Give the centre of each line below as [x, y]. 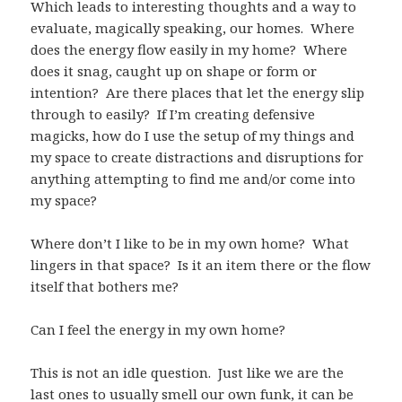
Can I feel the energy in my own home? [158, 330]
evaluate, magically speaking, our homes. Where [193, 28]
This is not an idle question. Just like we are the [188, 373]
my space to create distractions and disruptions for [197, 157]
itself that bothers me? [105, 287]
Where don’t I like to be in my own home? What [190, 244]
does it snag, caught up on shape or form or [174, 71]
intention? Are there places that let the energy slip [198, 93]
